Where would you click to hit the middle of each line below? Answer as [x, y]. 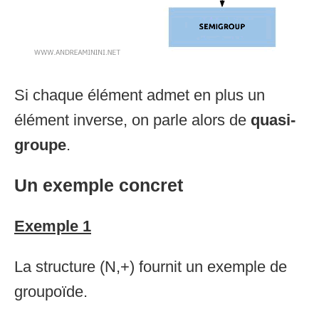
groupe [40, 145]
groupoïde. [51, 291]
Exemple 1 [53, 226]
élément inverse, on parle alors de [132, 120]
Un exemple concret [99, 185]
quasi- [273, 120]
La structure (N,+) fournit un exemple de [151, 266]
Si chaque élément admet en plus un [140, 95]
